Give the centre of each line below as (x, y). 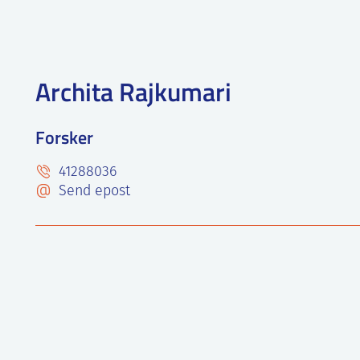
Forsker (64, 137)
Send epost (92, 192)
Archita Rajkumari (133, 91)
